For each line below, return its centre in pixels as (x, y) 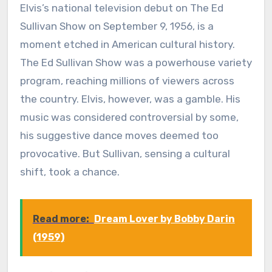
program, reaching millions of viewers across (127, 80)
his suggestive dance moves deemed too (119, 135)
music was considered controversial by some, (129, 117)
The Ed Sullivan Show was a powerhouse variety (136, 62)
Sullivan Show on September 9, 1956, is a (117, 26)
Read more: (61, 219)
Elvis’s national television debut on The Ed (121, 8)
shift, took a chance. (70, 172)
